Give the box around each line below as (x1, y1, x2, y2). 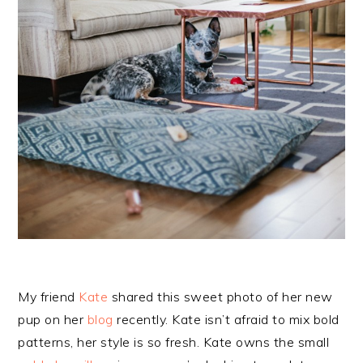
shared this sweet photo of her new (108, 288, 333, 305)
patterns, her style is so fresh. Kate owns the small (18, 333, 330, 350)
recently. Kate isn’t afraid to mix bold (113, 310, 340, 327)
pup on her (18, 310, 88, 327)
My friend (18, 288, 79, 305)
